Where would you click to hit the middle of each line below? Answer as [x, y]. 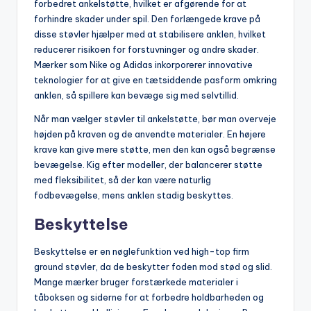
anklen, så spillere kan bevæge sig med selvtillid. [136, 95]
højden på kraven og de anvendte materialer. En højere [150, 134]
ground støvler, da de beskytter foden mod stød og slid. [153, 266]
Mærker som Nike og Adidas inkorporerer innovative [143, 64]
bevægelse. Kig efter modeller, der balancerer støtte [148, 164]
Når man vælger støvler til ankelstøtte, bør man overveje [155, 118]
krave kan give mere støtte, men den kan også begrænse [155, 149]
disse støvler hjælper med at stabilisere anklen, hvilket [150, 34]
